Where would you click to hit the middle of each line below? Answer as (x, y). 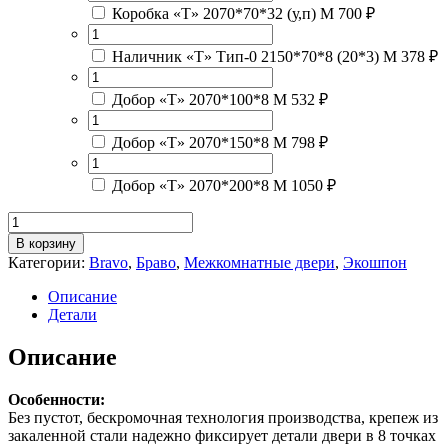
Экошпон (375, 262)
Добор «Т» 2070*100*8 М (199, 99)
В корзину (46, 243)
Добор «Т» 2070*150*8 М (199, 142)
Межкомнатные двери (259, 262)
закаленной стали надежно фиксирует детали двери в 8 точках (222, 435)
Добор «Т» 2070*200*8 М (199, 185)
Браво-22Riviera (60, 255)
